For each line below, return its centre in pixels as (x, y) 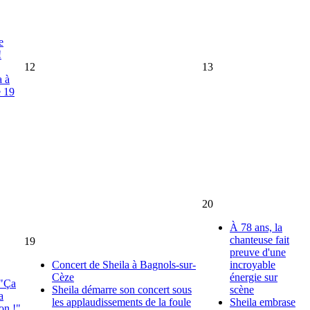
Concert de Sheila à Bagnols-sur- (124, 264)
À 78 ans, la (256, 227)
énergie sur (254, 277)
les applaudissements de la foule (121, 302)
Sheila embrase (263, 302)
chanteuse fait (259, 239)
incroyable (253, 264)
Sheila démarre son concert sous (122, 289)
